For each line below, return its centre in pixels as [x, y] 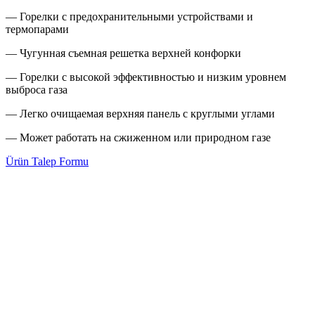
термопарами [37, 30]
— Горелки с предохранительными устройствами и [129, 17]
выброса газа [37, 90]
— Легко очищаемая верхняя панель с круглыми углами [140, 114]
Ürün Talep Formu [47, 162]
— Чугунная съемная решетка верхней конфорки [123, 53]
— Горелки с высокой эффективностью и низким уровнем [146, 77]
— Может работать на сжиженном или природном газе [138, 138]
